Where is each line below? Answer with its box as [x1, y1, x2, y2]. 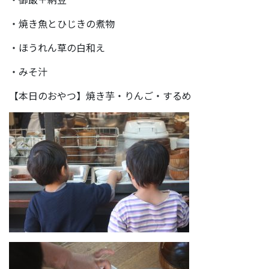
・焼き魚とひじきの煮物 [9, 16, 115, 31]
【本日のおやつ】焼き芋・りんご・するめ [9, 88, 192, 103]
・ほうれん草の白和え [9, 40, 105, 55]
